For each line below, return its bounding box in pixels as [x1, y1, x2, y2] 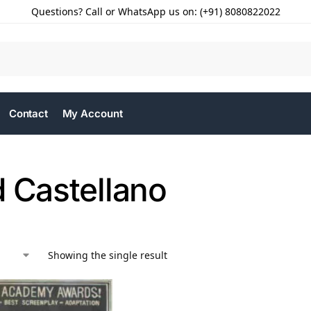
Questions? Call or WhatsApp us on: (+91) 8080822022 [31, 5, 280, 18]
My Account [62, 107, 123, 120]
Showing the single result [48, 249, 167, 262]
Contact [8, 107, 49, 120]
